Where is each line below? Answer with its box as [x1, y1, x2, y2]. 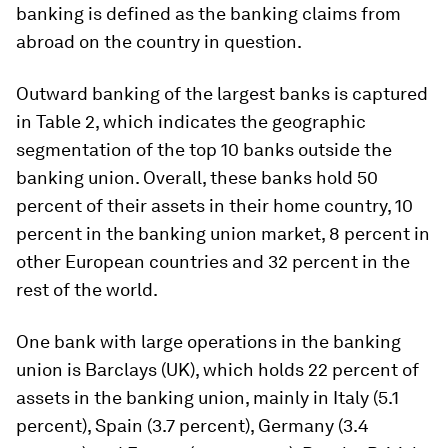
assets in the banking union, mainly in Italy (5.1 [16, 386, 399, 408]
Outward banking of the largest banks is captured [16, 82, 428, 104]
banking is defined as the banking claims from [16, 2, 401, 24]
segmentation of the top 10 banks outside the [16, 138, 392, 160]
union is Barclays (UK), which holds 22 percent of [16, 358, 419, 380]
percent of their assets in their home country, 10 [16, 194, 413, 216]
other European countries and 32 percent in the [16, 250, 410, 272]
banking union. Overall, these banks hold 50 [16, 166, 378, 188]
